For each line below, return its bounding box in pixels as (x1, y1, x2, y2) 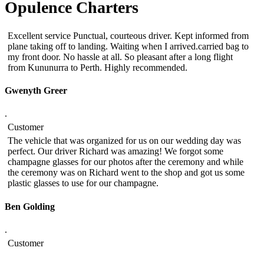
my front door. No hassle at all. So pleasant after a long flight (8, 51, 233, 62)
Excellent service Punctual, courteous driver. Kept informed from (8, 30, 249, 41)
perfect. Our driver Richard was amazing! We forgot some (8, 146, 223, 157)
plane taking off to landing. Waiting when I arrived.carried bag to (8, 41, 249, 51)
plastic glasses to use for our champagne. (8, 178, 159, 189)
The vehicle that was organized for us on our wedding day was (8, 136, 241, 146)
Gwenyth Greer (5, 85, 67, 96)
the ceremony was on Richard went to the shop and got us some (8, 167, 245, 178)
